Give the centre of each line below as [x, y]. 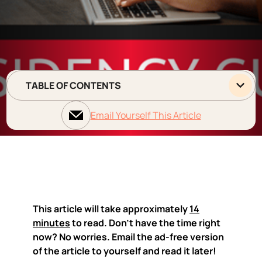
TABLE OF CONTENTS [74, 85]
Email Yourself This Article [146, 115]
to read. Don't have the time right [145, 223]
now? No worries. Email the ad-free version [128, 237]
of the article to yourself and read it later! [125, 251]
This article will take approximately [111, 209]
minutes [51, 223]
